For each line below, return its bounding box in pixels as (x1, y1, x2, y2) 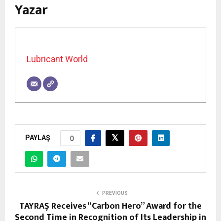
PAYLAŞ (25, 134, 50, 142)
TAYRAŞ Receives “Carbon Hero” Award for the (19, 199, 202, 214)
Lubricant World (26, 53, 88, 64)
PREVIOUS (102, 190, 128, 196)
